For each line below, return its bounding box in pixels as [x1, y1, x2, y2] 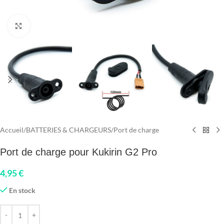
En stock [9, 186, 36, 195]
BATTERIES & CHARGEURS [26, 125, 111, 134]
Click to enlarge [29, 21, 76, 29]
